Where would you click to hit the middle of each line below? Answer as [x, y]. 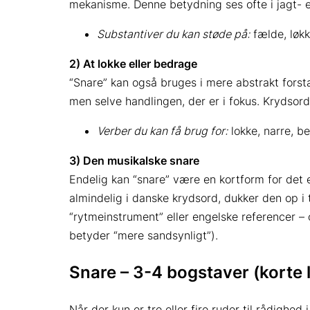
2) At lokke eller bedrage [133, 63]
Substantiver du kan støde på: [173, 34]
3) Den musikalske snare [134, 160]
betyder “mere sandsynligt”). [144, 235]
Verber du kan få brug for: [162, 130]
